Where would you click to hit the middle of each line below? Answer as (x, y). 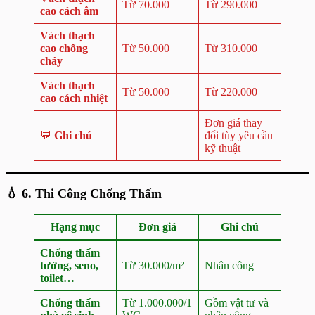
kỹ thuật (223, 148)
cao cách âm (69, 11)
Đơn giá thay (233, 123)
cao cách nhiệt (74, 98)
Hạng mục (75, 227)
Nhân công (229, 265)
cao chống (64, 48)
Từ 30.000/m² (153, 265)
